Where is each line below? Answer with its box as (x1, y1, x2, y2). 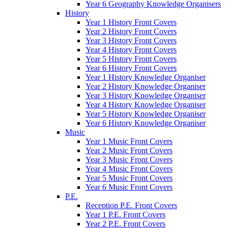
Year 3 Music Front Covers (85, 155, 173, 164)
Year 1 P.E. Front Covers (85, 210, 165, 219)
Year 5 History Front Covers (85, 54, 177, 63)
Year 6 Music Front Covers (85, 182, 173, 191)
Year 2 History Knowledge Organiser (85, 81, 206, 91)
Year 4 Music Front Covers (85, 164, 173, 173)
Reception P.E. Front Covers (85, 201, 177, 210)
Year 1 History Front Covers (85, 17, 177, 26)
